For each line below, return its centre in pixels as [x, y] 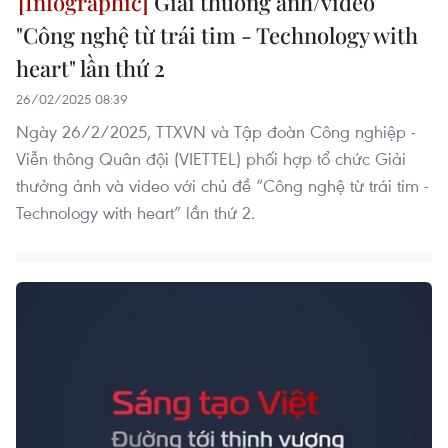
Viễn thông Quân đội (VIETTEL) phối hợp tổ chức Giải [211, 158]
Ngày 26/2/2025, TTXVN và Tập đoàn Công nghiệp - [216, 131]
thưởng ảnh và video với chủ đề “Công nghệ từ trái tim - [222, 185]
